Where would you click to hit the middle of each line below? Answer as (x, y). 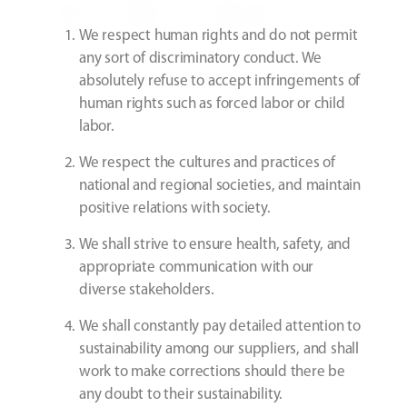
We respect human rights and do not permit (218, 36)
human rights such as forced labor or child (212, 104)
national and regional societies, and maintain (220, 186)
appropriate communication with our (197, 268)
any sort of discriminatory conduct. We (200, 59)
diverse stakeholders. (147, 291)
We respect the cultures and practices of (208, 164)
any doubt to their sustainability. (181, 395)
